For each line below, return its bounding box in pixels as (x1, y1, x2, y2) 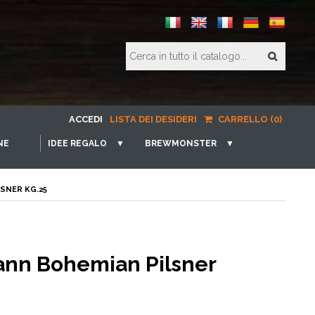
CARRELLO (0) (216, 114, 282, 124)
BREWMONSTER (145, 139, 217, 148)
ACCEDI (69, 114, 103, 124)
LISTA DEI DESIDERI (110, 114, 197, 124)
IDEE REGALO (48, 139, 107, 148)
